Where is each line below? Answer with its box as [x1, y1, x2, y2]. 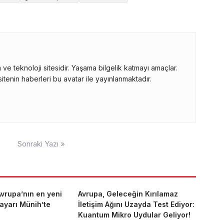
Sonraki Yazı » [17, 139, 65, 148]
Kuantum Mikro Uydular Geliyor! [77, 210, 190, 219]
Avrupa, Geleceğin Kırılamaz [77, 189, 178, 198]
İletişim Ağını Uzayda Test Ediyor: [77, 200, 194, 208]
